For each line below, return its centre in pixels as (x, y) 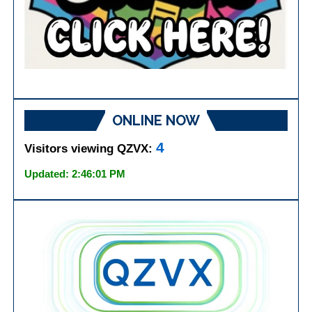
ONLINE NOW (156, 120)
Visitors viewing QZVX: (91, 148)
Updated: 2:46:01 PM (75, 174)
